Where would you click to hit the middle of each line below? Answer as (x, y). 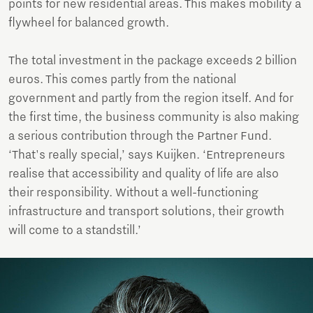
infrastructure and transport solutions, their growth (146, 211)
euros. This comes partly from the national (122, 79)
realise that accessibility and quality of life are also (144, 174)
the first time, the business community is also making (154, 117)
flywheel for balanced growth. (89, 23)
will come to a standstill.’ (75, 230)
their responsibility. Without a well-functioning (133, 192)
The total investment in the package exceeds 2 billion (153, 60)
